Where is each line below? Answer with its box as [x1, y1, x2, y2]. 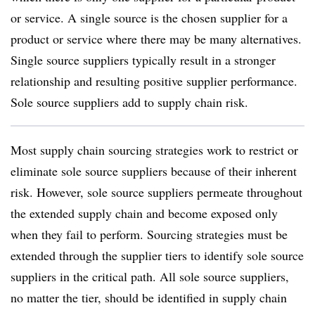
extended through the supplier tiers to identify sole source [11, 247, 304, 264]
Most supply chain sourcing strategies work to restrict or [11, 141, 298, 158]
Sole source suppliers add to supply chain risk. [11, 94, 248, 110]
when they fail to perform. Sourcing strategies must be [11, 226, 288, 243]
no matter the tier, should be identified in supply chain [11, 289, 287, 306]
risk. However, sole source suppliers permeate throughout [11, 184, 302, 200]
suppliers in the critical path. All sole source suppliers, [11, 268, 289, 285]
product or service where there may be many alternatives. [11, 30, 302, 47]
